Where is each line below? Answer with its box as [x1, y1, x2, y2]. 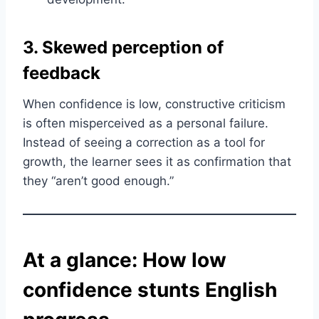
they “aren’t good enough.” [23, 174, 174, 189]
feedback [23, 63, 100, 84]
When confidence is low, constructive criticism [23, 97, 286, 112]
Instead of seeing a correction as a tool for [23, 135, 265, 150]
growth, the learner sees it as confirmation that [23, 155, 291, 169]
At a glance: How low [23, 248, 226, 273]
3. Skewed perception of [23, 37, 224, 58]
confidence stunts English [23, 278, 277, 303]
